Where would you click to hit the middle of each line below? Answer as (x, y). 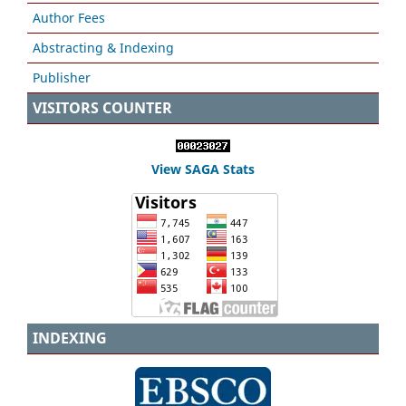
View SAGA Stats (203, 169)
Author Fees (69, 18)
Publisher (62, 78)
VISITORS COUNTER (102, 108)
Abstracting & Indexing (103, 48)
